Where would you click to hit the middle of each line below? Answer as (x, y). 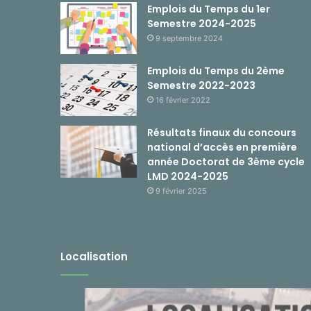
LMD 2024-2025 (188, 177)
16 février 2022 (183, 100)
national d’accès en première (222, 148)
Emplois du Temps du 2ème (216, 71)
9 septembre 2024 (189, 39)
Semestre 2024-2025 (202, 24)
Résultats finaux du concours (222, 133)
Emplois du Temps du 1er (209, 9)
